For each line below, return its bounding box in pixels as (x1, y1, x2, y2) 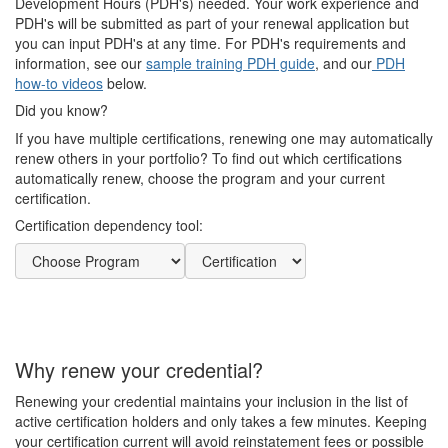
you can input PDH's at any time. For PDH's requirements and (15, 33, 406, 54)
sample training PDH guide (146, 53, 315, 74)
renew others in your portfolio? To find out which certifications (15, 148, 402, 169)
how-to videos (15, 73, 103, 94)
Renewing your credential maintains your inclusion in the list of (15, 391, 408, 412)
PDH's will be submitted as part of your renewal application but (15, 13, 409, 34)
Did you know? (15, 100, 108, 121)
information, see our (15, 53, 146, 74)
